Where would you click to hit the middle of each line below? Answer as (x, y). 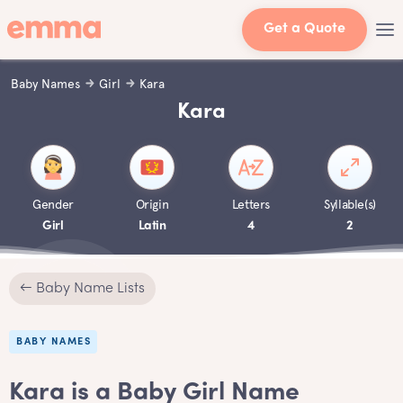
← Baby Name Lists (82, 289)
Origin (152, 204)
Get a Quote (304, 29)
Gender (53, 204)
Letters (251, 204)
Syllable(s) (350, 204)
